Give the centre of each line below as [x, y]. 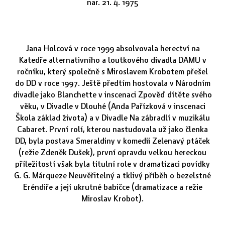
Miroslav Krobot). [113, 198]
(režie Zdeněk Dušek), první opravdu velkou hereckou [113, 152]
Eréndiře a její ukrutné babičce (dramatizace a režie [113, 187]
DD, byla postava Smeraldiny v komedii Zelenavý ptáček [113, 141]
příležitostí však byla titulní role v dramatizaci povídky [113, 164]
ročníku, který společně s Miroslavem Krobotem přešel [113, 71]
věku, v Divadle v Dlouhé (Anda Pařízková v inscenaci [113, 106]
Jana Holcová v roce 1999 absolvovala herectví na [113, 48]
